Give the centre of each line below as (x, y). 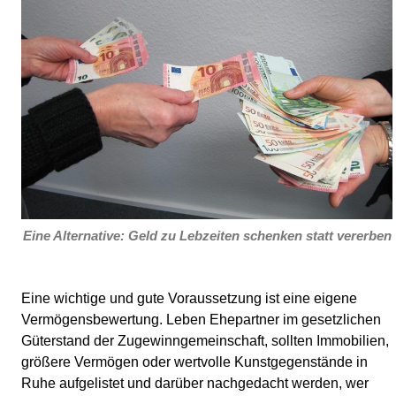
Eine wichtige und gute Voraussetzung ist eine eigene (189, 299)
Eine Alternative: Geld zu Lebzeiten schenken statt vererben (207, 236)
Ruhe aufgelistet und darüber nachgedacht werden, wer (195, 384)
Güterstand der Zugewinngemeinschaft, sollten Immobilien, (205, 341)
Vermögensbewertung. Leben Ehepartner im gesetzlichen (201, 320)
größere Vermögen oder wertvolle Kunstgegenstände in (194, 362)
